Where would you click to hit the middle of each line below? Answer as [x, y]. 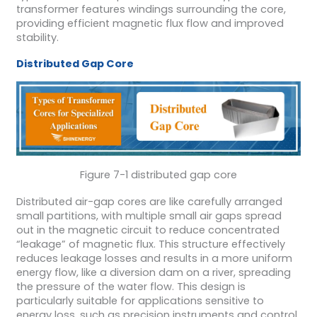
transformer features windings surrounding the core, [151, 9]
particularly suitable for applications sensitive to [140, 300]
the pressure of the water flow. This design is [131, 286]
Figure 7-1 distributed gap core [158, 175]
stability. [37, 37]
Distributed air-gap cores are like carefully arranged [149, 201]
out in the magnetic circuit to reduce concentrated [148, 230]
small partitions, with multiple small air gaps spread [149, 215]
